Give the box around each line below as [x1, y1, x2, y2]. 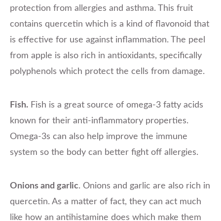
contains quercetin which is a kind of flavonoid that [10, 19, 209, 29]
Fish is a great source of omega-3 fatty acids [28, 100, 203, 110]
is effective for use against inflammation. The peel [10, 35, 205, 44]
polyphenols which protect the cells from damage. [10, 67, 205, 76]
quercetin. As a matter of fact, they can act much [10, 197, 201, 206]
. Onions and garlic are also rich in [78, 181, 210, 190]
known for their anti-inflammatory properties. [10, 116, 188, 125]
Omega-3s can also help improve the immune [10, 132, 187, 141]
